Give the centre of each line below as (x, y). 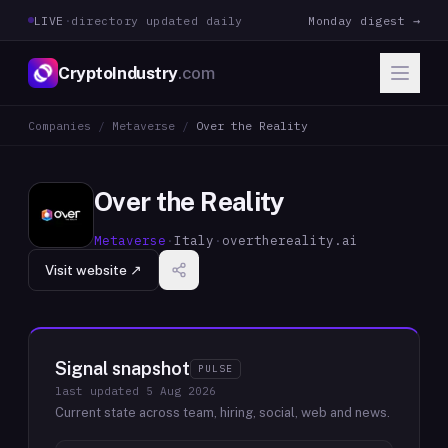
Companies (59, 125)
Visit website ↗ (93, 270)
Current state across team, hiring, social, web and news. (222, 412)
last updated (100, 391)
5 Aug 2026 (181, 391)
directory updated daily (157, 20)
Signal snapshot (122, 368)
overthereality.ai (290, 240)
